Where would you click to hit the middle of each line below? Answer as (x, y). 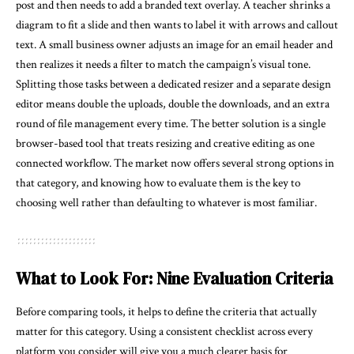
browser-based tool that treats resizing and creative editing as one (165, 144)
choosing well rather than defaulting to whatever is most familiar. (166, 203)
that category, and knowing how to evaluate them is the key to (158, 183)
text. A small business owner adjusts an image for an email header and (174, 45)
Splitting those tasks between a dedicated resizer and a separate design (173, 85)
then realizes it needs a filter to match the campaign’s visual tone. (163, 65)
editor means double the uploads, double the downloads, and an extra (173, 104)
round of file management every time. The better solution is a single (171, 124)
